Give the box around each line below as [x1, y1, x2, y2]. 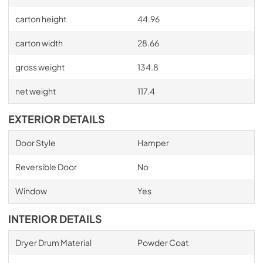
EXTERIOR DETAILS [8, 112, 105, 126]
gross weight [15, 61, 65, 72]
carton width [15, 37, 63, 48]
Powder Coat [137, 237, 188, 248]
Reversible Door [15, 161, 77, 172]
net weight [15, 85, 56, 96]
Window [15, 185, 47, 196]
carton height [15, 13, 66, 24]
